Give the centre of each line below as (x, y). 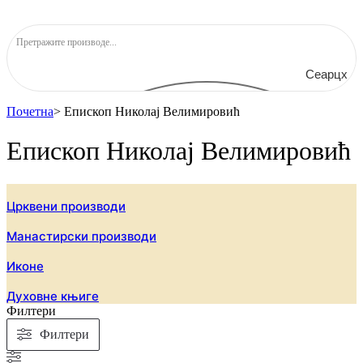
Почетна (30, 111)
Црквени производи (66, 206)
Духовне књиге (53, 296)
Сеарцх (327, 74)
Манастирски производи (81, 236)
